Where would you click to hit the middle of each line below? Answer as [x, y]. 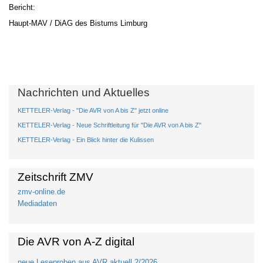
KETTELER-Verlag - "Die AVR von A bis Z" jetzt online [93, 110]
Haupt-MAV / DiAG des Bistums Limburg [78, 23]
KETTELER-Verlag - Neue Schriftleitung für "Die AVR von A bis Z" [109, 125]
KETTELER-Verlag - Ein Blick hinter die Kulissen [86, 140]
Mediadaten [37, 203]
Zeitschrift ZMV [55, 177]
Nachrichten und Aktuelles [84, 92]
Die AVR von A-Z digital [76, 242]
